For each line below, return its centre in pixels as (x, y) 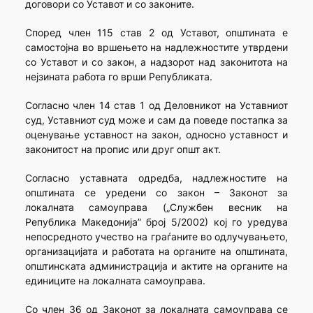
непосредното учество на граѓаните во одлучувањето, (156, 237)
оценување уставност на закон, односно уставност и (156, 135)
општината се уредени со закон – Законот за (156, 193)
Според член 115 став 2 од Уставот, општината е (156, 33)
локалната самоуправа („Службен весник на (156, 208)
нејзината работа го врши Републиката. (118, 77)
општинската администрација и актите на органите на (156, 266)
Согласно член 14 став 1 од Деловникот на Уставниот (156, 105)
